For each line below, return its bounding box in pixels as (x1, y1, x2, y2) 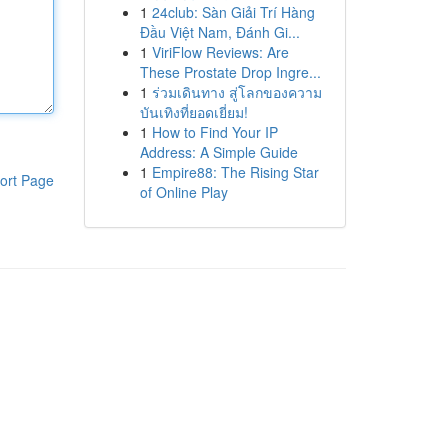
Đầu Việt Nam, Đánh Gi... (139, 22, 300, 42)
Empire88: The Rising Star (151, 162, 319, 182)
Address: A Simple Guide (139, 142, 298, 162)
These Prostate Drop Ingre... (139, 62, 321, 82)
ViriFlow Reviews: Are (151, 42, 289, 62)
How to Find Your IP (151, 122, 278, 142)
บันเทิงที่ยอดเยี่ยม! (139, 102, 248, 122)
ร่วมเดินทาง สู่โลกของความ (151, 82, 322, 102)
